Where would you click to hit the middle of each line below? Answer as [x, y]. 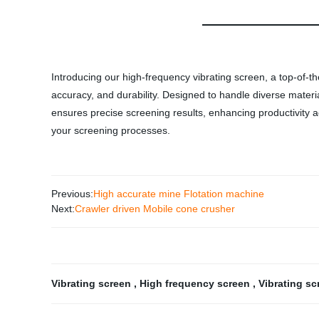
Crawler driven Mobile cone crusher [155, 209]
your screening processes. [111, 130]
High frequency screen [196, 283]
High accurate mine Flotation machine [179, 194]
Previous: [72, 194]
